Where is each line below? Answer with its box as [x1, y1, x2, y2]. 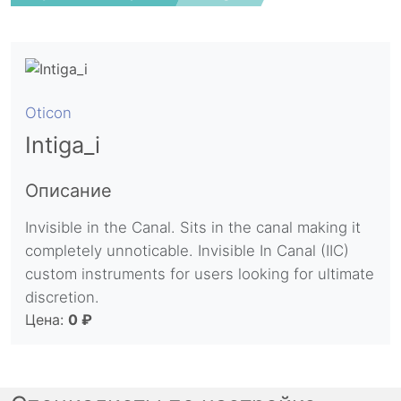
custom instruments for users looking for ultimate [25, 265, 374, 284]
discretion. [25, 288, 99, 307]
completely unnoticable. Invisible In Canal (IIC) [25, 242, 349, 260]
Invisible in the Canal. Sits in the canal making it [25, 218, 361, 237]
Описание [25, 180, 112, 202]
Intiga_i [25, 132, 100, 159]
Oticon [25, 104, 72, 123]
